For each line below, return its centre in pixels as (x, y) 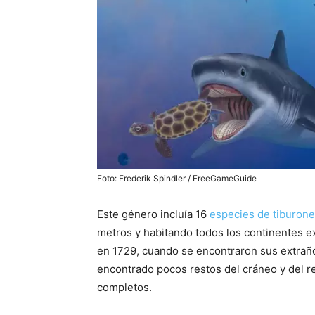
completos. (124, 287)
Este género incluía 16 (153, 214)
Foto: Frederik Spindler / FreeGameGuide (177, 178)
